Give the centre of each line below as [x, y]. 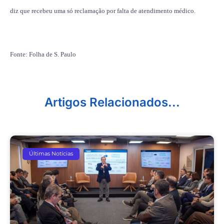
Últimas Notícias [51, 154]
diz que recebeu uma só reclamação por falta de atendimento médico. [103, 10]
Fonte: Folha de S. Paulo [43, 54]
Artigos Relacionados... [112, 102]
